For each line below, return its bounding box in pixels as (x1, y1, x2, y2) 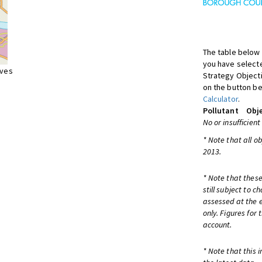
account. (202, 219, 232, 230)
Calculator (202, 94, 238, 104)
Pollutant (202, 105, 239, 116)
